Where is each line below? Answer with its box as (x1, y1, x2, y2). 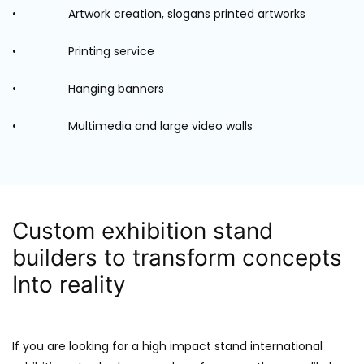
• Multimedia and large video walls (12, 117, 253, 134)
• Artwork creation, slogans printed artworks (12, 5, 305, 22)
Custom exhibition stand (12, 216, 273, 245)
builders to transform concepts (12, 243, 342, 271)
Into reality (12, 270, 126, 298)
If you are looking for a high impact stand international (12, 337, 323, 354)
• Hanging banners (12, 80, 164, 97)
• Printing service (12, 42, 154, 59)
